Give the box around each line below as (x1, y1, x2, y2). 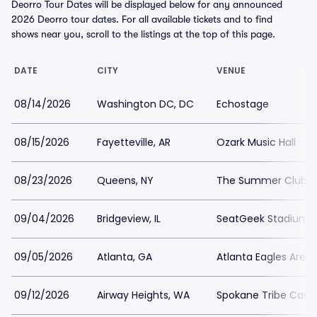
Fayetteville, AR (97, 135, 171, 149)
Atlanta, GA (97, 250, 152, 264)
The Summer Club (217, 173, 307, 188)
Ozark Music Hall (217, 135, 296, 149)
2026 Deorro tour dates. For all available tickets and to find (11, 13, 272, 25)
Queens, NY (97, 173, 154, 188)
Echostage (217, 97, 269, 111)
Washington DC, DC (97, 97, 194, 111)
